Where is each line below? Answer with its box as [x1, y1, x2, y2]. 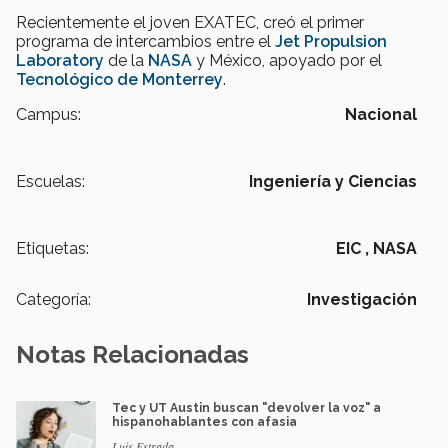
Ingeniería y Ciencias [249, 172, 417, 192]
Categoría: [16, 290, 91, 310]
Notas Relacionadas [16, 340, 249, 370]
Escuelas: [16, 172, 85, 192]
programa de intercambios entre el [16, 32, 271, 52]
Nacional [345, 105, 417, 125]
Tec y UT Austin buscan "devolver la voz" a [112, 401, 381, 416]
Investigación [307, 290, 417, 310]
